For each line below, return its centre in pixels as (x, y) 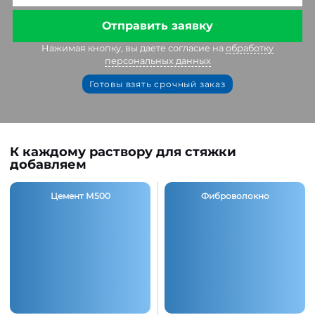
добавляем (48, 165)
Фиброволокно (235, 196)
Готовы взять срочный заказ (157, 84)
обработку (250, 48)
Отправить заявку (157, 26)
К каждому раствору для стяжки (123, 152)
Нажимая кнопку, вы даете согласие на (134, 48)
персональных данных (157, 61)
